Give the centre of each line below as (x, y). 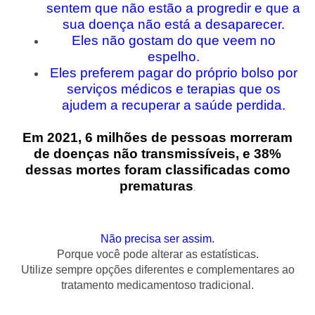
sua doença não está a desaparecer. (173, 25)
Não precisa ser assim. (157, 239)
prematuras (156, 186)
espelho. (173, 57)
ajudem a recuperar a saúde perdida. (173, 105)
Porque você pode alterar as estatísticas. (157, 255)
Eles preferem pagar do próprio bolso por (173, 73)
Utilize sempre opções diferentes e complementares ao (157, 270)
